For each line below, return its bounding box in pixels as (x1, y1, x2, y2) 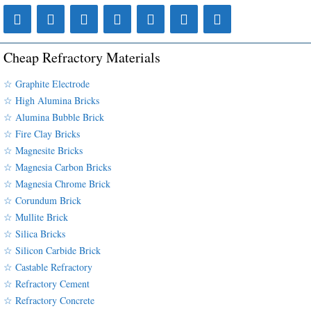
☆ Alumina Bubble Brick (3, 110, 104, 124)
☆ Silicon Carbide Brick (3, 243, 101, 257)
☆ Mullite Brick (3, 210, 68, 224)
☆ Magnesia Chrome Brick (3, 176, 110, 190)
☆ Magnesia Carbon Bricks (3, 160, 111, 174)
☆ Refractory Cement (3, 276, 90, 290)
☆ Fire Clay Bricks (3, 126, 80, 140)
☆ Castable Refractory (3, 260, 92, 274)
